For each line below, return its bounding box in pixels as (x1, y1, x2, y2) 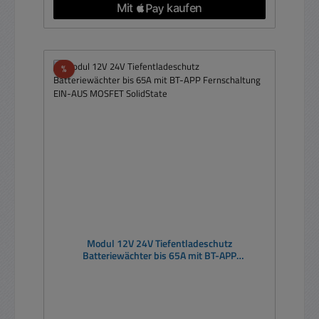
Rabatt (66, 61, 94, 75)
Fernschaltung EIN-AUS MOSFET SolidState (66, 260, 253, 276)
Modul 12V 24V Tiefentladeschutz (87, 236, 232, 252)
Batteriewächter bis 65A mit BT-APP (83, 248, 236, 264)
